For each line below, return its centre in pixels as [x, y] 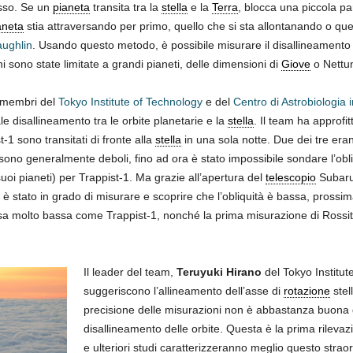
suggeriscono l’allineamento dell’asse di [183, 290]
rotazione [307, 290]
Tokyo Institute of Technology [130, 101]
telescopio [290, 177]
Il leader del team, [130, 271]
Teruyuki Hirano [219, 271]
